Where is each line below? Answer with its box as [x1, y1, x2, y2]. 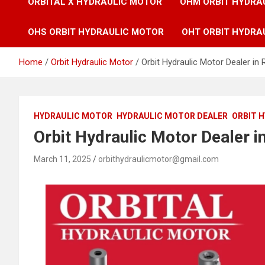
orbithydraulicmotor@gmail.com [98, 154, 219, 164]
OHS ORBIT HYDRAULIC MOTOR [28, 26, 164, 37]
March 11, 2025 [34, 154, 91, 164]
